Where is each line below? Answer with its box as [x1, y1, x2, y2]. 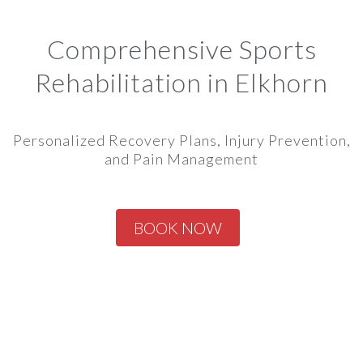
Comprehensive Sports [46, 32, 317, 65]
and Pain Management [105, 149, 258, 168]
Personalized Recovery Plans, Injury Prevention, [12, 130, 351, 149]
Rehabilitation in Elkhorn [35, 66, 328, 98]
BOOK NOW [133, 217, 222, 237]
